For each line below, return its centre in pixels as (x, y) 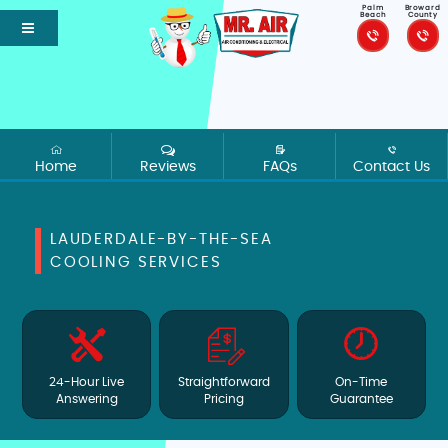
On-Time (361, 382)
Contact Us (391, 167)
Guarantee (361, 399)
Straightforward (223, 382)
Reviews (167, 167)
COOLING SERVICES (135, 263)
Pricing (223, 399)
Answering (86, 399)
